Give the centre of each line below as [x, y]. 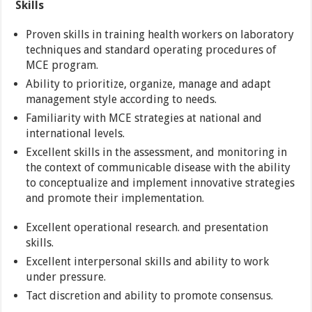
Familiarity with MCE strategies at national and [144, 118]
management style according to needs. [122, 100]
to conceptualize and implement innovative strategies [161, 183]
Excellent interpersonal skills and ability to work [148, 262]
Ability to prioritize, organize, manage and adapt [149, 84]
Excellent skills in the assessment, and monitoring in [157, 153]
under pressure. [66, 277]
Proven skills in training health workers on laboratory [160, 35]
